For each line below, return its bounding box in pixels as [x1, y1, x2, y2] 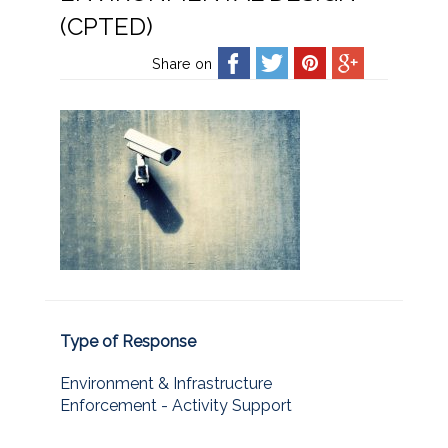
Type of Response [60, 331, 196, 351]
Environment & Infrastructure [60, 373, 272, 393]
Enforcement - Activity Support [60, 395, 292, 415]
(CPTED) [60, 12, 153, 41]
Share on [152, 55, 212, 72]
